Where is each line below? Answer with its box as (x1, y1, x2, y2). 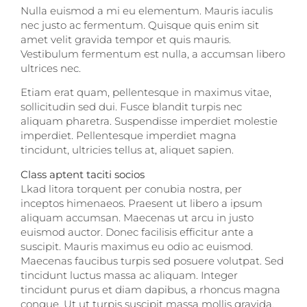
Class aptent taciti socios (21, 167, 145, 181)
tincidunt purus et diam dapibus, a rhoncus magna (21, 282, 280, 296)
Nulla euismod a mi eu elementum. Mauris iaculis (21, 3, 273, 17)
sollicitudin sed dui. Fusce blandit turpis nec (21, 100, 242, 114)
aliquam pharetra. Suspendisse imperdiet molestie (21, 114, 278, 128)
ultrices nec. (21, 61, 81, 75)
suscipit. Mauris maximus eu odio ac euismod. (21, 239, 253, 253)
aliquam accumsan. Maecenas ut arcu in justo (21, 210, 254, 224)
